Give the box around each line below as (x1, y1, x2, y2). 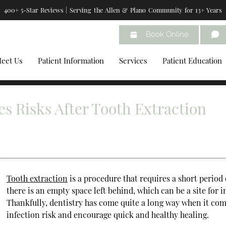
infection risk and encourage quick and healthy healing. (6, 209, 209, 220)
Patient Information (38, 55, 104, 66)
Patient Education (162, 55, 222, 66)
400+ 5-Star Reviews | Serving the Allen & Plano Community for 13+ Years (4, 6, 222, 14)
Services (119, 55, 148, 66)
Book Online (145, 30, 189, 39)
